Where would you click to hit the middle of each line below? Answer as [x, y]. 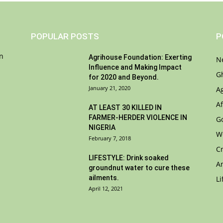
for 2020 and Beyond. [124, 77]
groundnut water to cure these [139, 168]
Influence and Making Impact [135, 67]
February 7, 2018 [110, 138]
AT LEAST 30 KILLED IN [125, 108]
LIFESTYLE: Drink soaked [129, 158]
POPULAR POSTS [65, 36]
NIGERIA [102, 127]
